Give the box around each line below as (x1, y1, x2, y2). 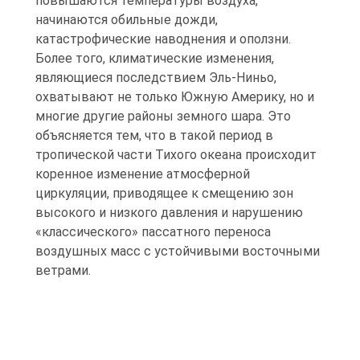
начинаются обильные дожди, (35, 12, 218, 28)
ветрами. (35, 263, 91, 279)
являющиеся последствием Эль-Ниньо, (35, 70, 276, 86)
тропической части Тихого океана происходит (35, 147, 317, 163)
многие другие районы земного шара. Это (35, 108, 291, 125)
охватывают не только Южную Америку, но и (35, 89, 314, 105)
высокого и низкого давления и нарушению (35, 205, 303, 221)
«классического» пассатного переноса (35, 224, 271, 240)
